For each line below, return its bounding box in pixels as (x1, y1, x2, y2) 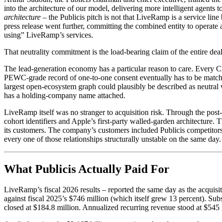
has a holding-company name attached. (4, 91, 125, 100)
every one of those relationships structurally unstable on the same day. (4, 134, 221, 143)
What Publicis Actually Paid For (4, 162, 169, 175)
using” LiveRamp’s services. (4, 30, 93, 39)
